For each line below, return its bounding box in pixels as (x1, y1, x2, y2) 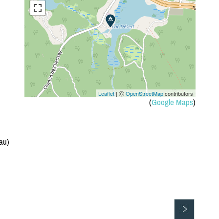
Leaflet (98, 89, 114, 98)
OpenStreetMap (125, 89, 163, 98)
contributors (163, 89, 193, 98)
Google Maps (151, 97, 193, 108)
